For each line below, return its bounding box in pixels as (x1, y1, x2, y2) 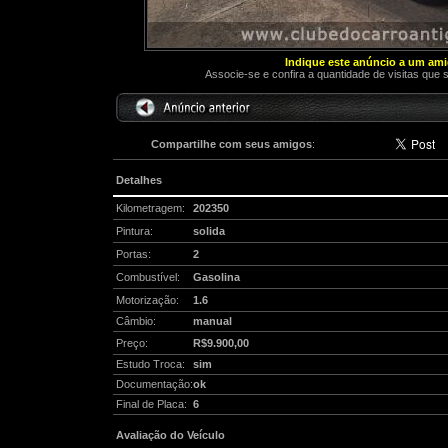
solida (192, 225, 225, 237)
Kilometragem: (115, 202, 185, 214)
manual (192, 315, 232, 327)
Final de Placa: (115, 398, 187, 410)
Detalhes (115, 174, 162, 186)
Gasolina (192, 271, 240, 283)
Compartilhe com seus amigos (151, 138, 312, 150)
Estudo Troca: (115, 358, 185, 370)
